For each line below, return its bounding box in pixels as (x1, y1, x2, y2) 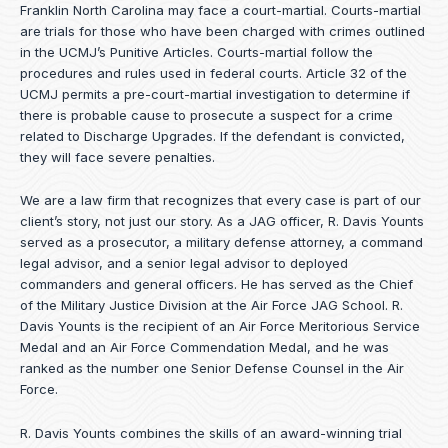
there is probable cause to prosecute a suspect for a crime (20, 106, 393, 123)
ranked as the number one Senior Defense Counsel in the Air (20, 360, 404, 377)
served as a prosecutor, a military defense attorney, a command (20, 234, 423, 251)
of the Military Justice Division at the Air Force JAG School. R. (20, 297, 403, 314)
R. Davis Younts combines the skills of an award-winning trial (20, 425, 402, 442)
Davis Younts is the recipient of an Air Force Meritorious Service (20, 318, 420, 335)
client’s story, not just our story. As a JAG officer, (20, 213, 328, 230)
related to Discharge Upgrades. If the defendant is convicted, (20, 127, 405, 144)
